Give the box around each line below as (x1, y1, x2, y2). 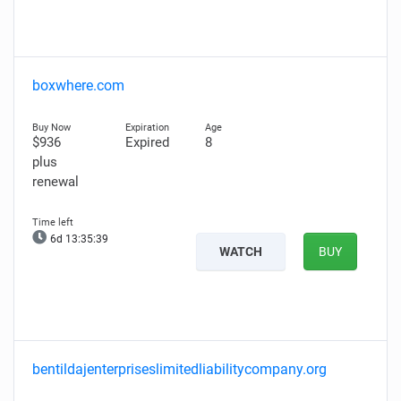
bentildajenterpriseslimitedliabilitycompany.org (32, 361, 327, 378)
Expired (124, 134, 169, 150)
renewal (32, 174, 79, 190)
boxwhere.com (32, 77, 124, 94)
